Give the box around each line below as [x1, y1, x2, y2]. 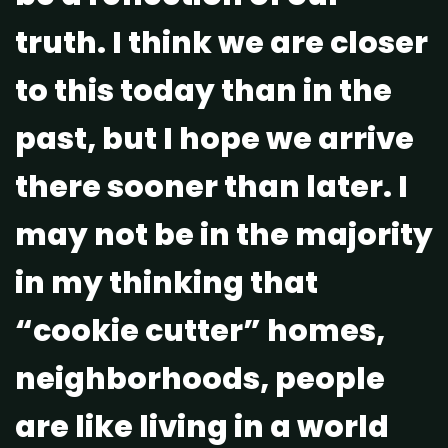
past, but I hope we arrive [15, 117, 414, 160]
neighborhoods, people [15, 357, 385, 400]
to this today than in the [15, 69, 392, 112]
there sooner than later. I [15, 165, 408, 208]
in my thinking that [15, 261, 318, 304]
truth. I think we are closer [15, 21, 428, 64]
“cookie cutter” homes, [15, 309, 385, 352]
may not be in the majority [15, 213, 433, 256]
